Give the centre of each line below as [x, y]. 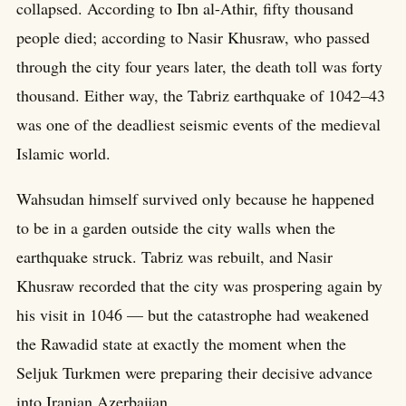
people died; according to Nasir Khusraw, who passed [193, 38]
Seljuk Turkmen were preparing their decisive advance [194, 373]
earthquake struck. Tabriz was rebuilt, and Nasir [174, 257]
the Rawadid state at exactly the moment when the [181, 344]
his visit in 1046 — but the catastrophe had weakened [193, 315]
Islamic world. [63, 154]
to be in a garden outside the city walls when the [176, 228]
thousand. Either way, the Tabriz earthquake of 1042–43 [201, 96]
